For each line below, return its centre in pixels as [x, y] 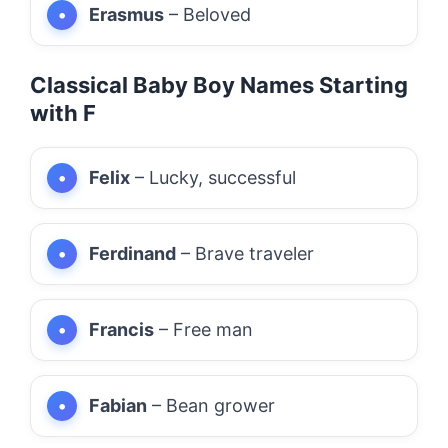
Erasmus [126, 14]
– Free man [203, 329]
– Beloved [207, 14]
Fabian [118, 405]
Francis [121, 329]
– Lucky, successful [213, 177]
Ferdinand [132, 253]
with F [63, 112]
